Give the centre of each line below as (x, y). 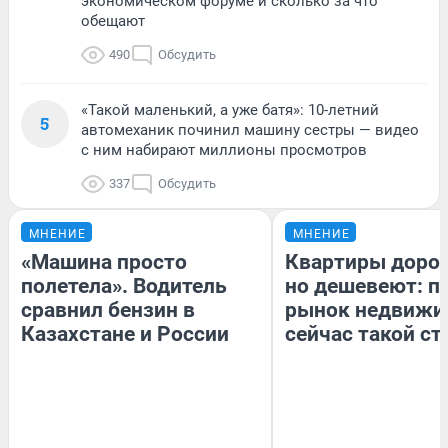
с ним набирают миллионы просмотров (224, 150)
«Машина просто (104, 262)
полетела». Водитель (124, 286)
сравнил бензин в (108, 310)
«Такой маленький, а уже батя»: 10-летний (230, 110)
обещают (113, 21)
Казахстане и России (125, 334)
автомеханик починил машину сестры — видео (250, 130)
